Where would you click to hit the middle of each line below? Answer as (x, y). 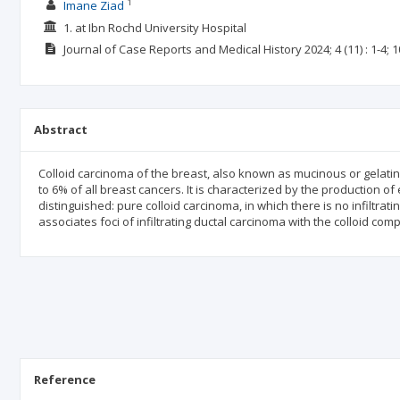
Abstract (61, 129)
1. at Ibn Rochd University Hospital (154, 27)
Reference (65, 379)
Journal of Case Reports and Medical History (182, 49)
